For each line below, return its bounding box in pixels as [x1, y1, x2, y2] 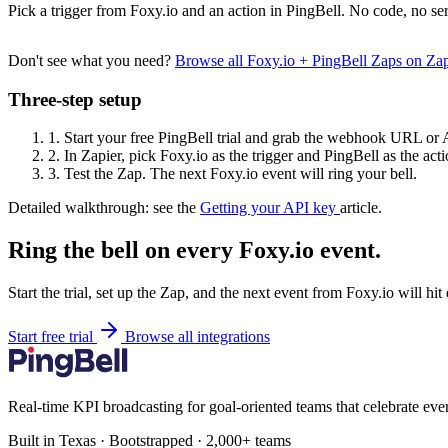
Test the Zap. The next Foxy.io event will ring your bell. [60, 165, 417, 183]
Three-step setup [8, 88, 142, 110]
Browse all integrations [125, 328, 270, 346]
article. [340, 199, 382, 217]
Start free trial [8, 328, 97, 346]
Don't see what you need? [8, 51, 175, 69]
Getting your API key [200, 199, 340, 217]
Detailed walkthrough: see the [8, 199, 200, 217]
